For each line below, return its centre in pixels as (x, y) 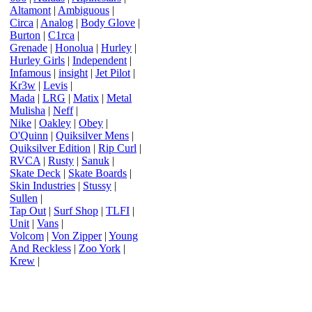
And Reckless (40, 248)
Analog (57, 23)
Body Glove (108, 23)
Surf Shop (76, 211)
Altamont (30, 10)
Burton (25, 35)
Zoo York (100, 248)
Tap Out (28, 211)
